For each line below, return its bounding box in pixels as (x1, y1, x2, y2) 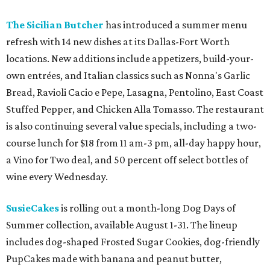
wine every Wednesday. (6, 171, 108, 183)
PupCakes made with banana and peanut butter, (6, 253, 222, 265)
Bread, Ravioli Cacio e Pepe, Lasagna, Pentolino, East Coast (6, 86, 263, 98)
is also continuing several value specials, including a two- (6, 120, 257, 132)
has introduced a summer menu (104, 19, 247, 31)
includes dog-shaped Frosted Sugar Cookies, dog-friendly (6, 236, 260, 248)
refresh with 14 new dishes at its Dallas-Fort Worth (6, 36, 230, 48)
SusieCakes (6, 202, 59, 214)
